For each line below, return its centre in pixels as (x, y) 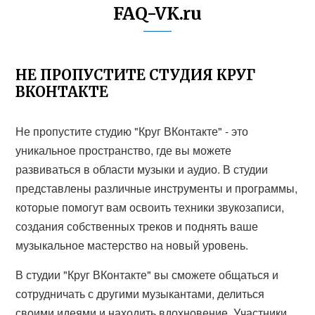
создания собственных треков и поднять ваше (137, 226)
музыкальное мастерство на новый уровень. (132, 245)
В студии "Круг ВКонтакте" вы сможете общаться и (147, 275)
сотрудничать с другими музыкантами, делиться (140, 294)
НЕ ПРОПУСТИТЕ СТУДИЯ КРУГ (136, 75)
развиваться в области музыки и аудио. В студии (142, 169)
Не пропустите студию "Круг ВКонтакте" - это (132, 131)
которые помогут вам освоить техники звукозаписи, (150, 207)
